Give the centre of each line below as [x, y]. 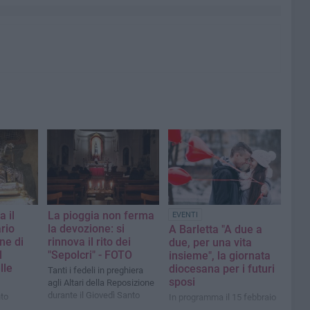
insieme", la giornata [220, 255]
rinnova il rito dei [89, 241]
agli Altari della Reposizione [101, 282]
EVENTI [185, 215]
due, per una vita [211, 242]
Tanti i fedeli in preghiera [95, 270]
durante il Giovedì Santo [94, 295]
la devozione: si [86, 228]
